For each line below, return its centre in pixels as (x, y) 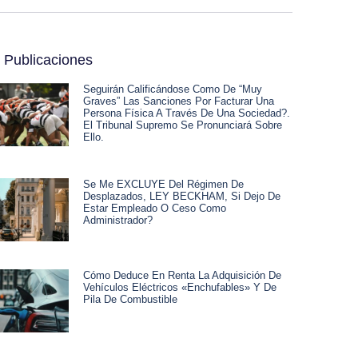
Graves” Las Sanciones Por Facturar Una (179, 101)
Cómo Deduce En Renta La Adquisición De (182, 276)
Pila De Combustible (130, 300)
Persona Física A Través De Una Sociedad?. (187, 113)
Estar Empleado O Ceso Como (155, 208)
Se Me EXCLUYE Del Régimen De (163, 184)
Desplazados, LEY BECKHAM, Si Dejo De (182, 196)
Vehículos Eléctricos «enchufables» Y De (180, 288)
